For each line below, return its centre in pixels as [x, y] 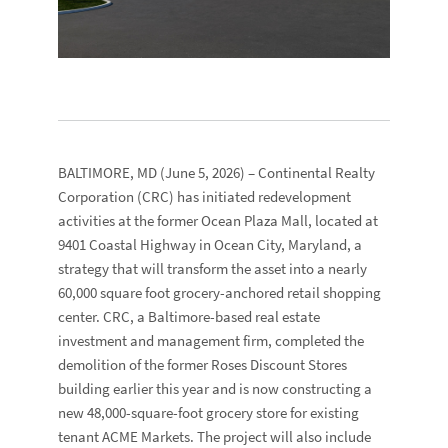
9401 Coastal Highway [127, 244]
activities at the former [130, 220]
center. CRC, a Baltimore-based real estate [189, 316]
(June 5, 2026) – [208, 172]
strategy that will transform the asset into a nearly [213, 268]
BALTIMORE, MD [108, 172]
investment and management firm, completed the [211, 340]
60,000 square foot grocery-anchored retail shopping [220, 292]
